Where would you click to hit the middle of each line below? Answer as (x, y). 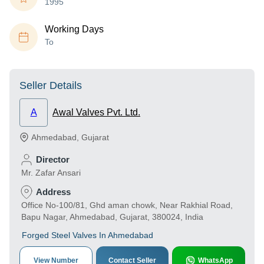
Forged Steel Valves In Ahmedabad (88, 235)
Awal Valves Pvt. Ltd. (96, 112)
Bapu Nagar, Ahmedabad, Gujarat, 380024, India (112, 217)
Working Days (74, 29)
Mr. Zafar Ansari (51, 173)
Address (53, 192)
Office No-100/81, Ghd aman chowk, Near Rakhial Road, (127, 205)
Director (53, 159)
